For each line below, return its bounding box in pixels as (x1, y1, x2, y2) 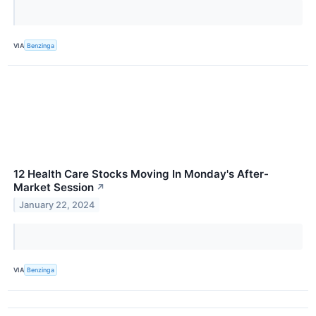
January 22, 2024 (19, 200, 95, 211)
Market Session (13, 181, 94, 195)
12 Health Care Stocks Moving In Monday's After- (13, 167, 269, 181)
